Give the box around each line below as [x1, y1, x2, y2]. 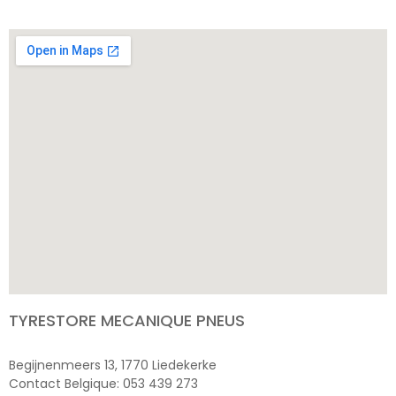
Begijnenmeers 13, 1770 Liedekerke [9, 355, 217, 374]
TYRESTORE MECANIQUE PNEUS [9, 308, 245, 331]
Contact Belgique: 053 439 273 [9, 374, 198, 392]
